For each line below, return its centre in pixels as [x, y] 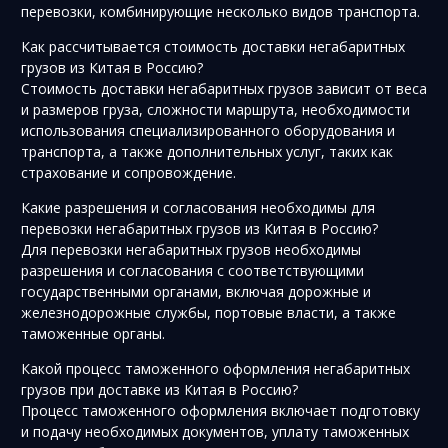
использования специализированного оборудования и [208, 130]
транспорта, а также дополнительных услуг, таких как [207, 151]
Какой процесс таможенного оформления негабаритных [215, 368]
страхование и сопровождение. [128, 172]
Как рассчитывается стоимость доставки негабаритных [213, 46]
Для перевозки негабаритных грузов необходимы [191, 249]
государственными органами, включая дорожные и [196, 291]
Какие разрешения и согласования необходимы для [198, 207]
